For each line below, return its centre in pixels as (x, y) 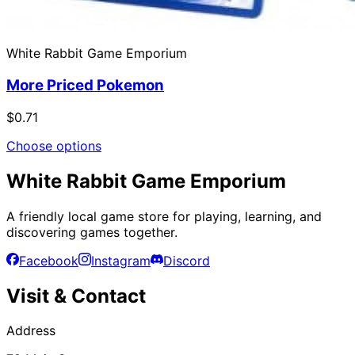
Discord (187, 260)
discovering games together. (92, 232)
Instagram (121, 260)
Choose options (54, 145)
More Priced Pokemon (85, 86)
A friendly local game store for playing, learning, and (164, 216)
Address (31, 331)
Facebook (49, 260)
